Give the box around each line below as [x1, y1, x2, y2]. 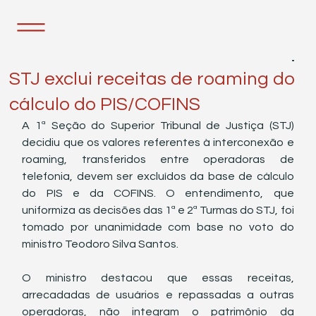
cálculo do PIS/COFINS [9, 95, 201, 114]
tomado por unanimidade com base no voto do [22, 221, 294, 233]
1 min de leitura [85, 53, 147, 62]
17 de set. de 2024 [9, 53, 83, 62]
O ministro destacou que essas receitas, [22, 272, 294, 284]
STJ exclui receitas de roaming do [9, 70, 296, 88]
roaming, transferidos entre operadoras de [22, 154, 294, 165]
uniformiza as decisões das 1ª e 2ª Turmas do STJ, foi [22, 205, 294, 216]
